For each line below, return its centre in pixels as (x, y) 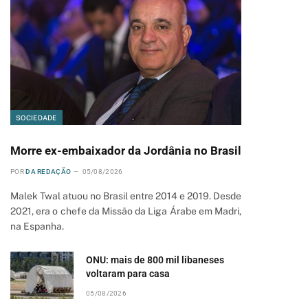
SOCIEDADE (36, 118)
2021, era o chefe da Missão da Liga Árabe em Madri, (126, 211)
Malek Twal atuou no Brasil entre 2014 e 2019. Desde (126, 196)
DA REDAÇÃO (48, 172)
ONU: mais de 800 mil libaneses (155, 260)
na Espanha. (37, 226)
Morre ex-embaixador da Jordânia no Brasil (126, 151)
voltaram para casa (128, 274)
